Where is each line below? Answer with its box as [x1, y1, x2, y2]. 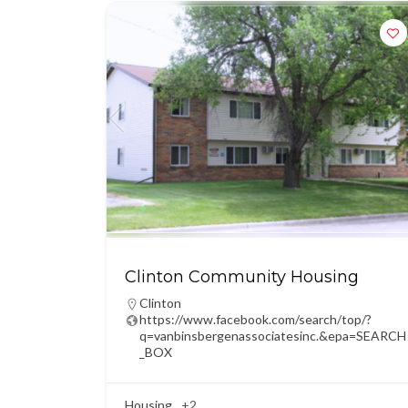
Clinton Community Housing [125, 267, 359, 287]
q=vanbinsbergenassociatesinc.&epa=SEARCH [139, 328, 406, 343]
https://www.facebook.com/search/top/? [139, 311, 372, 327]
